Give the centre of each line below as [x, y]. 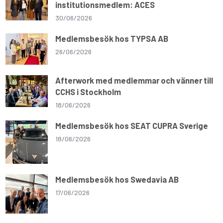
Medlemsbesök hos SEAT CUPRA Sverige [132, 125]
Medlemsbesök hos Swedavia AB [117, 179]
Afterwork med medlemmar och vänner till [134, 80]
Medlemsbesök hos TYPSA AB [112, 38]
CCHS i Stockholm [88, 91]
